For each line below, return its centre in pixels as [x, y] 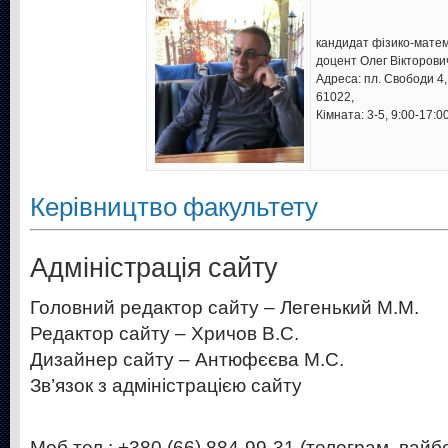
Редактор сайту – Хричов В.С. [164, 334]
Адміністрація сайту [154, 268]
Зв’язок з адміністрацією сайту [166, 386]
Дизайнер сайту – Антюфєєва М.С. [187, 360]
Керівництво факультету [174, 207]
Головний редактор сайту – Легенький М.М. [224, 308]
